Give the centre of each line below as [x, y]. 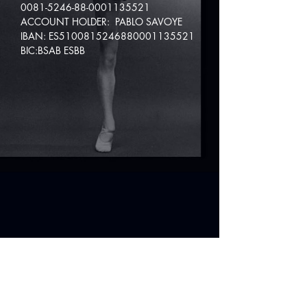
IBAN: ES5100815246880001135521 [108, 36]
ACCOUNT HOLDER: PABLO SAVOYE [103, 22]
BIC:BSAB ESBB [53, 50]
